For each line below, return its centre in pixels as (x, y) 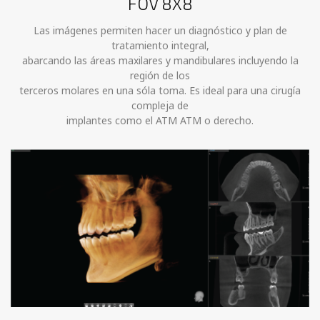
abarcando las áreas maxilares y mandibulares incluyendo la (160, 60)
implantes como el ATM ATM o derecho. (160, 120)
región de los (160, 75)
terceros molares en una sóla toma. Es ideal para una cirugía (160, 90)
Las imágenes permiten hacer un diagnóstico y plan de (160, 30)
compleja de (160, 105)
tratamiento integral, (160, 45)
